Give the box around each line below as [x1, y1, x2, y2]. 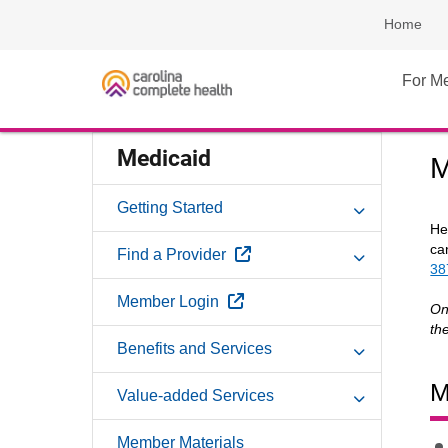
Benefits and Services [117, 340, 272, 358]
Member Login [117, 293, 223, 311]
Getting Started [117, 199, 223, 217]
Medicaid [117, 145, 211, 173]
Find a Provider [117, 246, 230, 264]
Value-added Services [117, 387, 274, 405]
